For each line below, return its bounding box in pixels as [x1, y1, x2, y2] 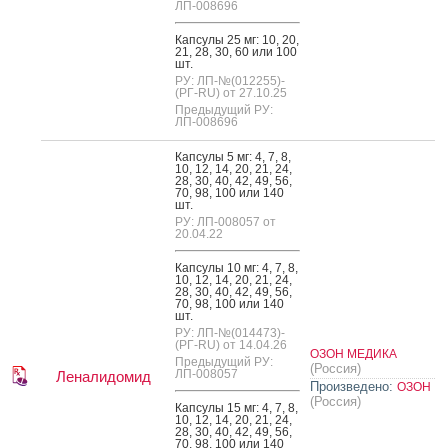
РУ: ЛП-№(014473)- [175, 325, 285, 340]
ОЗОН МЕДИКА [310, 346, 397, 361]
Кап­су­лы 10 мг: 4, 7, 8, [175, 260, 298, 275]
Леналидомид [55, 367, 151, 385]
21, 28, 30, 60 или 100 [175, 44, 297, 59]
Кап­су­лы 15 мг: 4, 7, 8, [175, 400, 298, 415]
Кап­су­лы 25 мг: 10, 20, [175, 32, 299, 47]
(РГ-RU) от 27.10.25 [175, 85, 287, 100]
